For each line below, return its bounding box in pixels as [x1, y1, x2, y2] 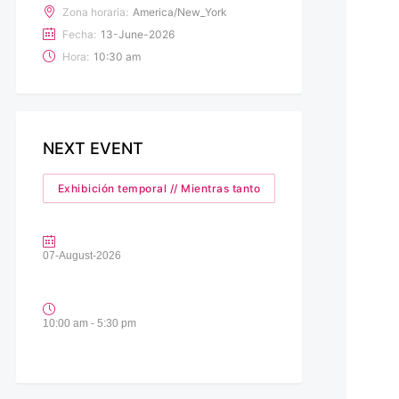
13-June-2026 [100, 27, 175, 41]
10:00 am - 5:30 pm [42, 316, 136, 330]
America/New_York [132, 4, 227, 19]
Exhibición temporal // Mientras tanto [57, 181, 261, 195]
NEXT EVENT [42, 138, 143, 158]
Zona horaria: [61, 4, 128, 19]
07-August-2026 [42, 248, 121, 262]
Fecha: [61, 27, 96, 41]
